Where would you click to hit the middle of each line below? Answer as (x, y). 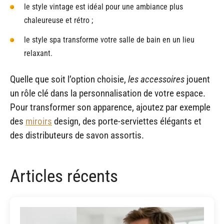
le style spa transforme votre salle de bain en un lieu (109, 39)
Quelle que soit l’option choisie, (69, 79)
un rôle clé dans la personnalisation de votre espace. (108, 93)
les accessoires (156, 79)
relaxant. (38, 53)
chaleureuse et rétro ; (58, 20)
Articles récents (64, 176)
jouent (197, 79)
